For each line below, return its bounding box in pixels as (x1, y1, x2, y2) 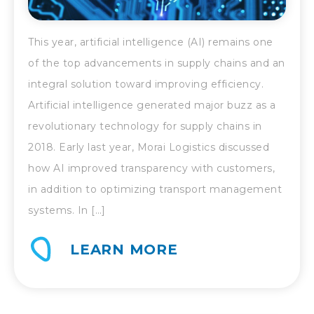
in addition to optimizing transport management (28, 183, 282, 196)
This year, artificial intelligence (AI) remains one (28, 36, 273, 49)
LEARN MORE (70, 241, 178, 259)
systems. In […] (28, 204, 106, 217)
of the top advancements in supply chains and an (28, 57, 285, 70)
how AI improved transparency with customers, (28, 162, 275, 175)
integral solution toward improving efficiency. (28, 78, 264, 91)
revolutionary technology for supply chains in (28, 120, 262, 133)
